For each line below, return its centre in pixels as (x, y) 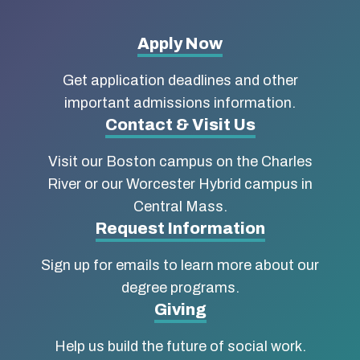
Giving (180, 309)
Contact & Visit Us (180, 125)
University (103, 139)
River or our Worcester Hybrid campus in (180, 184)
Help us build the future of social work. (180, 346)
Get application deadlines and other (180, 80)
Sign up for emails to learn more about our (180, 265)
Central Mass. (180, 207)
